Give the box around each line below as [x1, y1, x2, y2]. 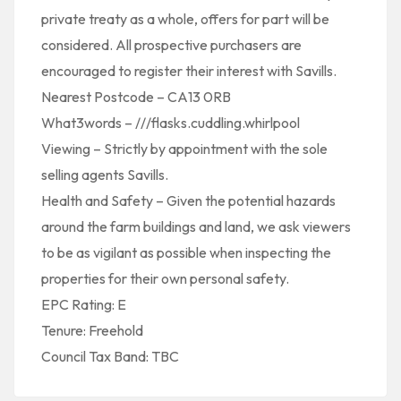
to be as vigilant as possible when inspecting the [41, 243, 331, 261]
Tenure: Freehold [41, 321, 143, 339]
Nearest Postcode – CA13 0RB [41, 88, 231, 106]
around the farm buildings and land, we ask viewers [41, 218, 351, 235]
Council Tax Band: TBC [41, 347, 179, 365]
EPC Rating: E [41, 295, 126, 313]
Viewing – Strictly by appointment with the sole [41, 140, 328, 158]
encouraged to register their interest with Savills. [41, 62, 337, 80]
